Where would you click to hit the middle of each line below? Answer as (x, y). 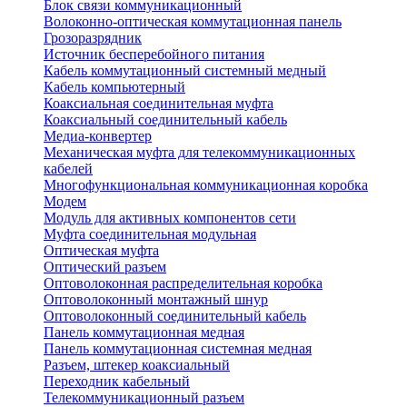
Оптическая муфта (101, 251)
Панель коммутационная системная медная (178, 349)
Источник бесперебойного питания (154, 55)
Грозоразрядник (93, 38)
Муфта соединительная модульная (150, 234)
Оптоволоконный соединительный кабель (175, 316)
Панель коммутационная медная (144, 333)
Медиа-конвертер (98, 136)
